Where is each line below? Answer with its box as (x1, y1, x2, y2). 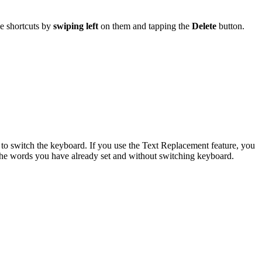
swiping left (51, 21, 98, 32)
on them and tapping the (98, 21, 192, 32)
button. (216, 21, 244, 32)
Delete (192, 21, 216, 32)
